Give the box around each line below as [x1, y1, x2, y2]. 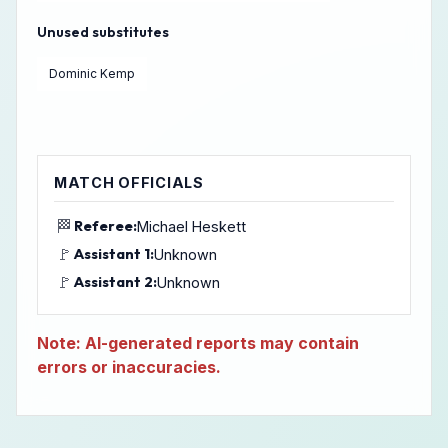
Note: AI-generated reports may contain [37, 333, 359, 353]
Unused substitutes [37, 23, 169, 41]
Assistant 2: [74, 272, 157, 291]
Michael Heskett [137, 217, 246, 235]
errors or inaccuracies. [37, 357, 221, 377]
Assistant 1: [74, 244, 154, 263]
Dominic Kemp [49, 66, 135, 81]
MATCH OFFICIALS [54, 174, 204, 191]
